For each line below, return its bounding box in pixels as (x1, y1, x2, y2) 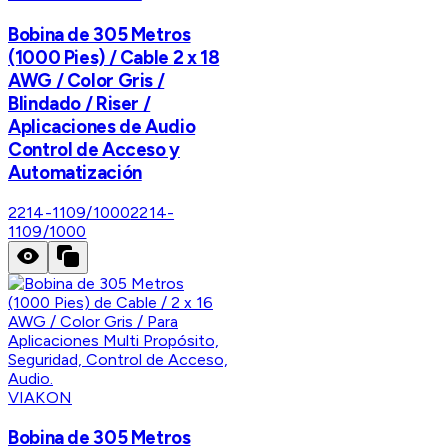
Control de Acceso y (8, 138, 180, 162)
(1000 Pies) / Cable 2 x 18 (8, 46, 220, 70)
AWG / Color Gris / (8, 69, 165, 93)
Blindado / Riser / (8, 92, 151, 116)
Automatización (8, 161, 142, 185)
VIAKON (8, 387, 72, 407)
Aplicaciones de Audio (8, 115, 196, 139)
